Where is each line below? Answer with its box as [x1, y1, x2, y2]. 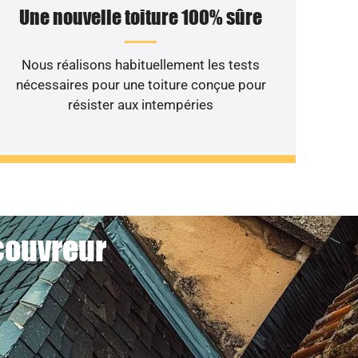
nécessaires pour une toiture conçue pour [15, 76, 266, 93]
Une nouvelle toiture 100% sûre [19, 5, 263, 29]
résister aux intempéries [68, 96, 214, 113]
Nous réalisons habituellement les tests [22, 56, 261, 73]
